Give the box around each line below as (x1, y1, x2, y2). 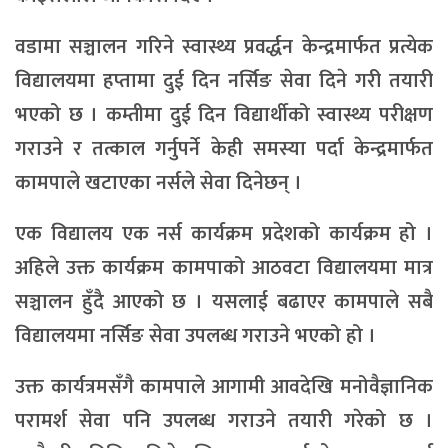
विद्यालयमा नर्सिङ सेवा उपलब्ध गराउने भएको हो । (15, 318, 376, 353)
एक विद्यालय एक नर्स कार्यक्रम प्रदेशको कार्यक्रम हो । (15, 216, 433, 251)
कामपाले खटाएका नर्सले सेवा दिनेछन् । (15, 165, 302, 200)
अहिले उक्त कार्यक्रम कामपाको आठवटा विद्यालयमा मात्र (15, 250, 433, 285)
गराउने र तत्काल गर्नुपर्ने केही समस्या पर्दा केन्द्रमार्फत (15, 131, 433, 166)
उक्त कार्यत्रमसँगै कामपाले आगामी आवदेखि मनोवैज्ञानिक (15, 369, 433, 404)
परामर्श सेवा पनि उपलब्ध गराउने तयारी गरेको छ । (15, 403, 433, 438)
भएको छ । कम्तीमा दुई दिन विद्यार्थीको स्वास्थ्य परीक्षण (15, 97, 433, 132)
